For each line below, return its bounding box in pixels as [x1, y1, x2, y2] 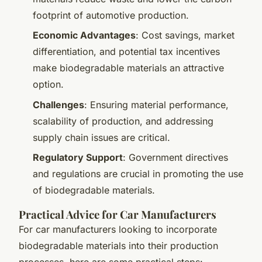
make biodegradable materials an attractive [33, 62, 224, 74]
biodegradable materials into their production [19, 240, 218, 252]
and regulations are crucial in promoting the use [33, 168, 243, 180]
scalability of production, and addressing [33, 115, 213, 127]
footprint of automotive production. [33, 9, 189, 21]
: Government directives [123, 151, 228, 164]
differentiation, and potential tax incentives [33, 46, 220, 58]
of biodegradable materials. [33, 184, 155, 196]
